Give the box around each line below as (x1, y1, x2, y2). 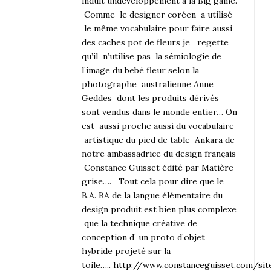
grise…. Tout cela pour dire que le (82, 175, 224, 187)
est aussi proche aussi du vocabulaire (82, 120, 235, 131)
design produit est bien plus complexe (82, 203, 237, 215)
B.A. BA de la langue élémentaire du (82, 189, 223, 201)
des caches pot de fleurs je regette (82, 36, 229, 48)
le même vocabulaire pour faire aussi (82, 22, 233, 34)
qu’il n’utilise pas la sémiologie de (82, 50, 222, 62)
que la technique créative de (82, 217, 198, 229)
